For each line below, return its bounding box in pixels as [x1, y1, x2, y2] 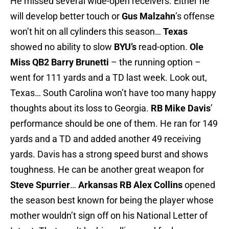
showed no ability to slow [10, 41, 114, 53]
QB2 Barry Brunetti [32, 57, 109, 68]
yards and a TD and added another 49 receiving [10, 133, 201, 145]
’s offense [175, 11, 215, 22]
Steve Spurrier [10, 179, 70, 191]
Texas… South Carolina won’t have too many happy [10, 87, 216, 99]
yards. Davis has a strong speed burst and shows [10, 149, 208, 160]
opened [182, 179, 215, 191]
